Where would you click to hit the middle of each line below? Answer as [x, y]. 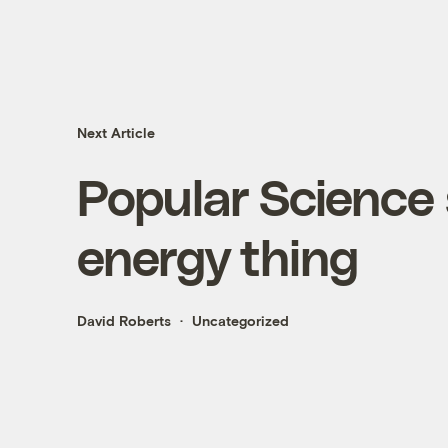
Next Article [115, 133]
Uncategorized [240, 321]
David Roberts [123, 321]
